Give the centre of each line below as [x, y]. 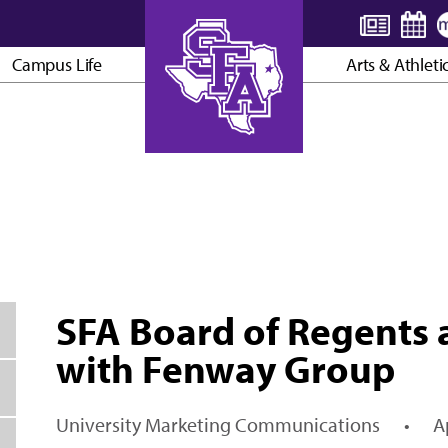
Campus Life [56, 65]
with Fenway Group [225, 368]
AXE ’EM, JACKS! [224, 144]
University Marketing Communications [217, 425]
